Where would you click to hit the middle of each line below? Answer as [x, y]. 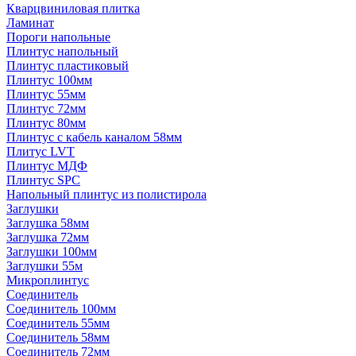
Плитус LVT [41, 151]
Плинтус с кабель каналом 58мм [94, 137]
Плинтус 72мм [46, 108]
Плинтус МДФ [47, 166]
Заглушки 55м [44, 266]
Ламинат [30, 23]
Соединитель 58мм [58, 337]
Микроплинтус [48, 280]
